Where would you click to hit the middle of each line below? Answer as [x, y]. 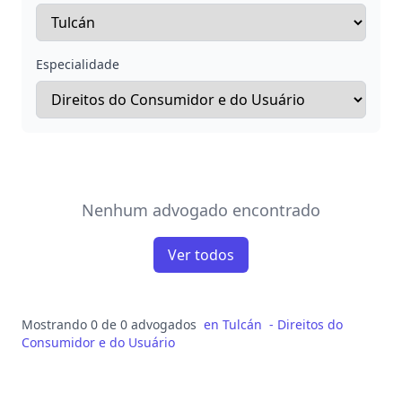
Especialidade [78, 64]
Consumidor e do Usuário [98, 342]
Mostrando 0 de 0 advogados [109, 324]
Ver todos [201, 255]
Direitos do [310, 324]
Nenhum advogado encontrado [201, 210]
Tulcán [242, 324]
